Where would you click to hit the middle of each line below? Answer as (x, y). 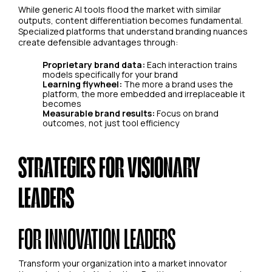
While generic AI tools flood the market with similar (120, 9)
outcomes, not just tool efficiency (111, 123)
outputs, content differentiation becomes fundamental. (131, 20)
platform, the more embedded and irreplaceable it (144, 93)
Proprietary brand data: (94, 64)
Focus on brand (187, 113)
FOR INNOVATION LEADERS (97, 238)
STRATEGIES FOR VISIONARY (109, 166)
